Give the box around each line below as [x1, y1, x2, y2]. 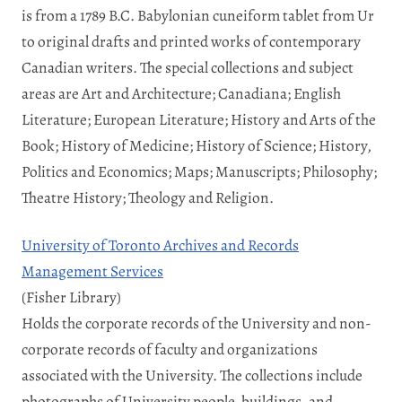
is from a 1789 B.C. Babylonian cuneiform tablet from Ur [22, 4, 374, 26]
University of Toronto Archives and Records [22, 233, 299, 256]
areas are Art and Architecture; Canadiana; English [22, 82, 341, 104]
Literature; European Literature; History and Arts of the [22, 108, 376, 130]
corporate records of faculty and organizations [22, 337, 318, 360]
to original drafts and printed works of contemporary [22, 30, 361, 52]
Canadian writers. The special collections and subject [22, 56, 354, 78]
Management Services [22, 259, 163, 282]
